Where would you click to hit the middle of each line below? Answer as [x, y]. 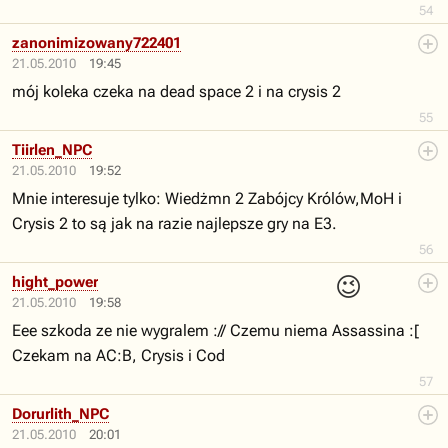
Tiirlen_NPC [52, 150]
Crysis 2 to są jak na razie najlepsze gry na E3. [174, 223]
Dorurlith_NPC [60, 414]
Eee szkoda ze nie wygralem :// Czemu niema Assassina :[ [215, 330]
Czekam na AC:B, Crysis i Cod [118, 355]
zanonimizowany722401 [96, 43]
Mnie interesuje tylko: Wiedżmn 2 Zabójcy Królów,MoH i [207, 198]
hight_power [55, 282]
